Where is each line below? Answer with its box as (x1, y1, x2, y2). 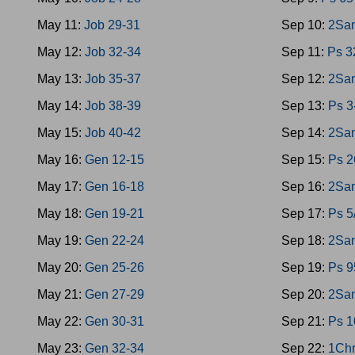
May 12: (37, 45, 85, 59)
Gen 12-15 (85, 153, 144, 166)
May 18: (37, 207, 85, 220)
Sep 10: (281, 18, 329, 32)
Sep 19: (281, 261, 329, 274)
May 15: (37, 126, 85, 139)
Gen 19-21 (85, 207, 144, 220)
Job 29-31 (84, 18, 140, 32)
